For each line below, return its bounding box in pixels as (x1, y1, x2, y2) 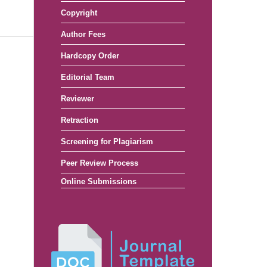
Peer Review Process (61, 159, 138, 168)
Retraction (61, 116, 98, 125)
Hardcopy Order (61, 51, 119, 61)
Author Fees (61, 30, 105, 39)
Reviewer (61, 94, 94, 104)
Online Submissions (61, 177, 136, 187)
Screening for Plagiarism (61, 137, 153, 147)
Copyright (61, 8, 97, 18)
